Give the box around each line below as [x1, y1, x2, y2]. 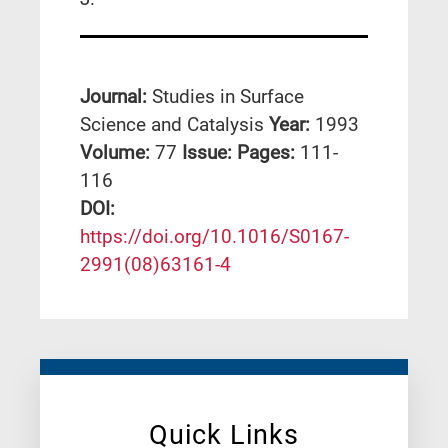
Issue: [182, 141, 237, 165]
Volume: [80, 141, 155, 165]
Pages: [237, 141, 300, 165]
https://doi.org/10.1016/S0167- [80, 225, 349, 249]
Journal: [80, 85, 152, 109]
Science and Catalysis [80, 113, 264, 137]
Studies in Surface [152, 85, 304, 109]
